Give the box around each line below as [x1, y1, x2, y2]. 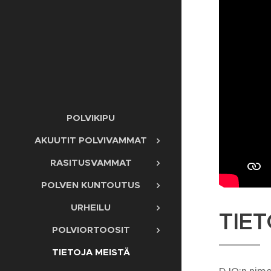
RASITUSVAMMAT [50, 157, 132, 169]
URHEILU [71, 201, 111, 214]
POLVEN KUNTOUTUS [41, 179, 140, 191]
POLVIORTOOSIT [51, 224, 130, 236]
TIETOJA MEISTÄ [51, 246, 130, 258]
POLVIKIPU [67, 112, 115, 124]
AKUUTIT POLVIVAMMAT [34, 134, 147, 146]
